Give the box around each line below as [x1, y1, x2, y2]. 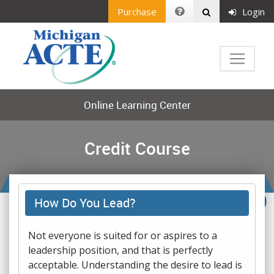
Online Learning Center [83, 98, 191, 112]
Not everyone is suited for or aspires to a [28, 229, 217, 242]
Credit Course [84, 136, 190, 160]
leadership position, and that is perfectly [28, 243, 213, 257]
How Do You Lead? [34, 194, 136, 211]
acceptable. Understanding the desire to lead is [28, 258, 242, 272]
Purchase [117, 5, 157, 18]
